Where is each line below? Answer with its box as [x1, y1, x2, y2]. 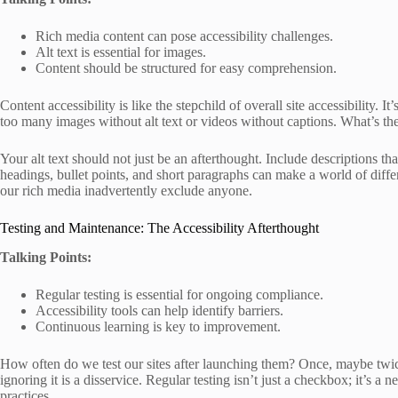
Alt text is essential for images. [36, 44, 206, 60]
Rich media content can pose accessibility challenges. [36, 28, 333, 44]
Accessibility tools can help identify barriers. [36, 303, 283, 319]
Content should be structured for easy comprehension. [36, 60, 337, 76]
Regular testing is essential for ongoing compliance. [36, 287, 323, 303]
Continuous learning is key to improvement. [36, 319, 281, 335]
